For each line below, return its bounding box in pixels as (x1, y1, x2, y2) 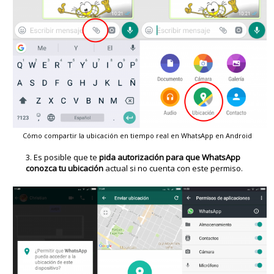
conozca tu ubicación (26, 163, 104, 174)
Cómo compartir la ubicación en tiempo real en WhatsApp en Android (22, 131, 252, 141)
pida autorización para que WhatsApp (99, 152, 241, 163)
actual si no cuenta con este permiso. (103, 163, 243, 174)
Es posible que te (34, 152, 100, 163)
